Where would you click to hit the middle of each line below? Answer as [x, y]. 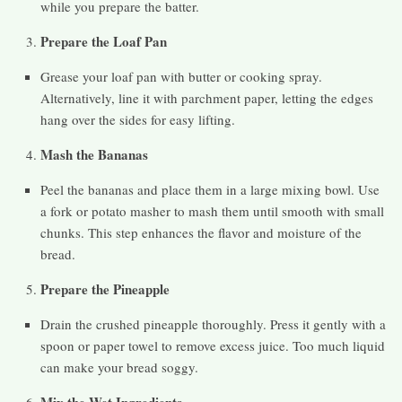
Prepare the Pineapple [105, 289]
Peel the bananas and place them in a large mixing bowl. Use [210, 190]
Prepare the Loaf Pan [104, 42]
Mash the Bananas [94, 155]
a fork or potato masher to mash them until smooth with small [212, 211]
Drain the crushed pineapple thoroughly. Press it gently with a [213, 324]
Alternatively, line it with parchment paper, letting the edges [207, 98]
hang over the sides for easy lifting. [138, 120]
